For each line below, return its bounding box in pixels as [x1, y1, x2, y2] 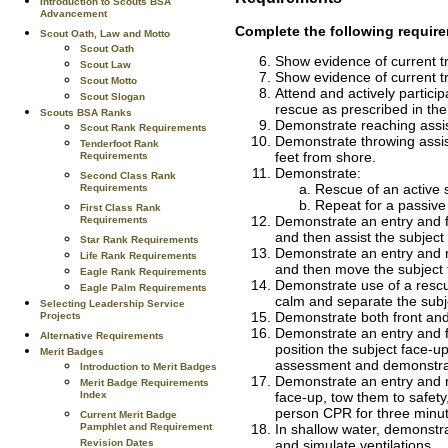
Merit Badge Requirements [80, 377, 209, 388]
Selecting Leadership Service [40, 298, 185, 309]
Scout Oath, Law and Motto [40, 28, 170, 39]
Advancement [40, 8, 107, 24]
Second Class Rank [80, 170, 176, 181]
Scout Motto [80, 75, 137, 86]
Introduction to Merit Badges [80, 361, 217, 372]
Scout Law [80, 59, 131, 70]
